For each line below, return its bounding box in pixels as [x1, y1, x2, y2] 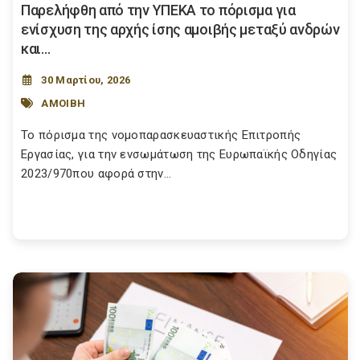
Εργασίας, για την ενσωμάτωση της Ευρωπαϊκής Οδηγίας [21, 147, 337, 162]
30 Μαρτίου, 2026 [41, 74, 131, 87]
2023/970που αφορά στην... [21, 166, 172, 182]
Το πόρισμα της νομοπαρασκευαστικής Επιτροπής [21, 128, 301, 143]
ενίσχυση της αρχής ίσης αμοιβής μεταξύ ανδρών [21, 21, 340, 39]
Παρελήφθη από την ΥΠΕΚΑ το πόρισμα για [21, 2, 296, 19]
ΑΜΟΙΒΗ [41, 96, 86, 109]
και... [21, 40, 51, 58]
